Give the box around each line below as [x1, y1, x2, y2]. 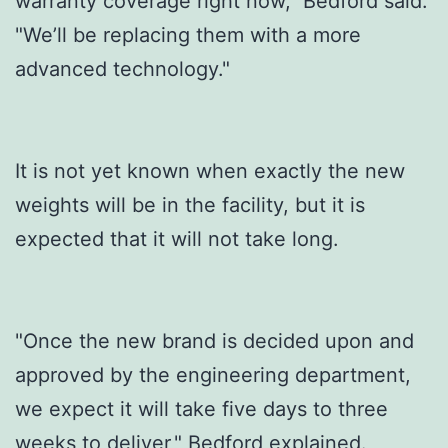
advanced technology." [15, 56, 230, 81]
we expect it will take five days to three [15, 396, 388, 421]
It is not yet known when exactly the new [15, 158, 405, 183]
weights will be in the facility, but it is [15, 192, 365, 217]
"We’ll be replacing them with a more [15, 22, 361, 47]
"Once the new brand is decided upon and [15, 328, 414, 353]
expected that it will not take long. [15, 226, 339, 251]
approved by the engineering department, [15, 362, 411, 387]
